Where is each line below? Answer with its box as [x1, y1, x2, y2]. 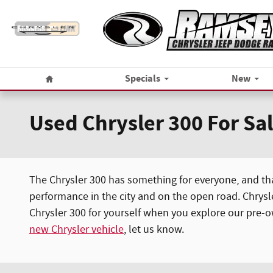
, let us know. [124, 222, 184, 237]
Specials [125, 73, 161, 86]
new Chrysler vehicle [29, 222, 124, 237]
